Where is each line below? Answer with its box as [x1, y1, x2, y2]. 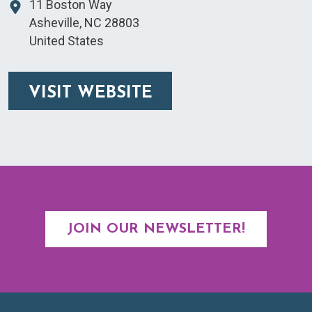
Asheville [29, 15, 79, 31]
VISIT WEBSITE [28, 85, 153, 102]
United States [29, 33, 104, 49]
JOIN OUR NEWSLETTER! [67, 222, 245, 237]
